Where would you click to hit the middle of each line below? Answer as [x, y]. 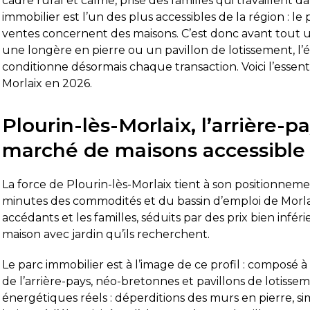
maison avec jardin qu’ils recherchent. [106, 234]
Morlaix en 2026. [47, 83]
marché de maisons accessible [154, 150]
